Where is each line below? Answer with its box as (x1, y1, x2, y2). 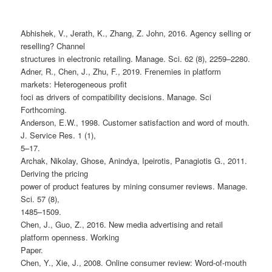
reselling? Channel (21, 39, 86, 52)
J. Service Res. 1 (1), (21, 129, 97, 141)
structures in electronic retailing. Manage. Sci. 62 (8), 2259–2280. (21, 52, 251, 64)
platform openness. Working (21, 231, 120, 243)
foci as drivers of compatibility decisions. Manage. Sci (21, 90, 212, 103)
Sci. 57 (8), (21, 192, 60, 205)
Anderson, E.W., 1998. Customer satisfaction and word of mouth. (21, 116, 250, 128)
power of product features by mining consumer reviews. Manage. (21, 180, 248, 192)
